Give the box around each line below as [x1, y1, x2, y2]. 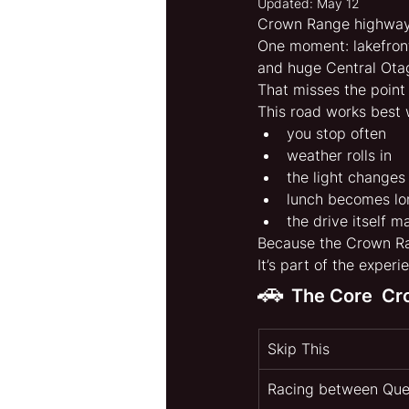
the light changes [287, 168, 405, 187]
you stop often [287, 124, 386, 143]
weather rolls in [287, 146, 392, 165]
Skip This [267, 340, 330, 359]
